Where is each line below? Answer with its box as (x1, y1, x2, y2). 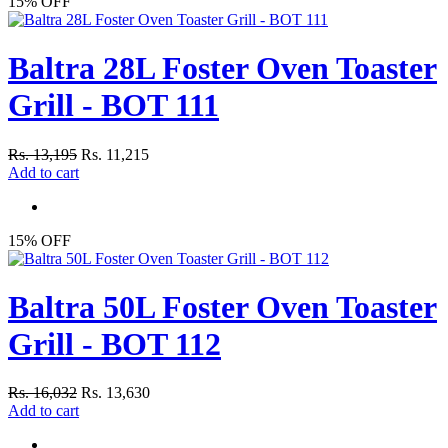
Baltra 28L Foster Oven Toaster (8, 50, 437, 87)
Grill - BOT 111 (8, 87, 219, 124)
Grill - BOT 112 (8, 326, 221, 363)
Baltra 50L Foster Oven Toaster (8, 289, 437, 326)
